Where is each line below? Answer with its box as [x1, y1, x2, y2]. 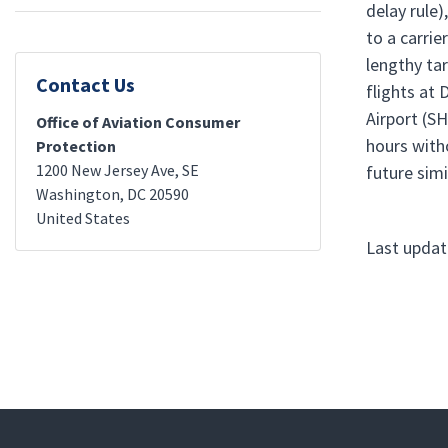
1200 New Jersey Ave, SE [36, 160, 199, 180]
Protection [36, 136, 116, 156]
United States [36, 208, 130, 228]
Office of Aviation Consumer [36, 112, 240, 132]
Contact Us [36, 72, 135, 97]
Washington [36, 184, 120, 204]
